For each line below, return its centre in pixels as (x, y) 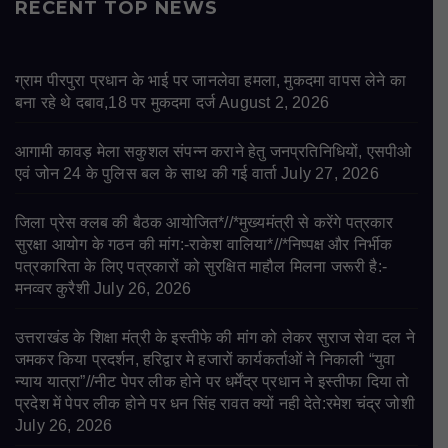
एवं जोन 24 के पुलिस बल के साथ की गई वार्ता (146, 174)
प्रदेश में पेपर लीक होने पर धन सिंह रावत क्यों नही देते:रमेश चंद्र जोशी (215, 404)
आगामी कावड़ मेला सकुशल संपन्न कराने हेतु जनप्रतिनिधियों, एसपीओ (213, 152)
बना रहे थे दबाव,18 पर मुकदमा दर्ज (115, 103)
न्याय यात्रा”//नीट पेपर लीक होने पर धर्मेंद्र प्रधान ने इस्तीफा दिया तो (212, 382)
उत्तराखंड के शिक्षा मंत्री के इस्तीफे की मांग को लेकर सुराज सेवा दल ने (215, 338)
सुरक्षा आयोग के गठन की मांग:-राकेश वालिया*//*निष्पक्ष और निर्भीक (204, 245)
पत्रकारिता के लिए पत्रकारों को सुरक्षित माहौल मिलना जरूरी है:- (201, 267)
